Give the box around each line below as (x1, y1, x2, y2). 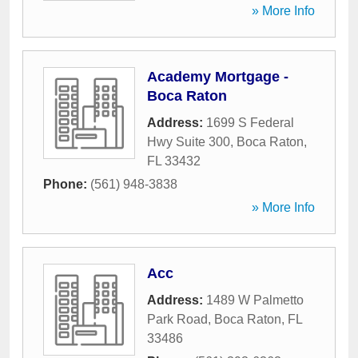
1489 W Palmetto (206, 293, 304, 307)
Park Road (147, 312, 208, 326)
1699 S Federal (206, 116, 294, 129)
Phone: (43, 177, 90, 191)
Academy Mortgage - (147, 69, 288, 85)
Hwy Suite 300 (147, 135, 230, 149)
